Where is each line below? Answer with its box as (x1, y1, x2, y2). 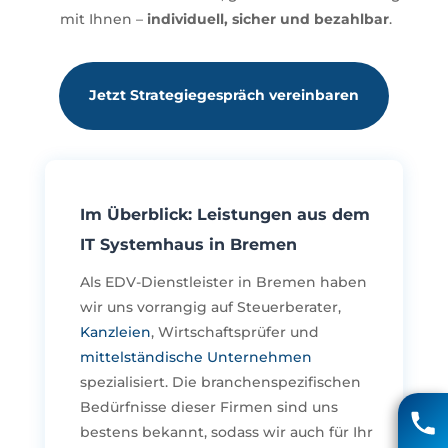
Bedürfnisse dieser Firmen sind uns (79, 398, 338, 417)
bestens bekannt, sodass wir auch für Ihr (79, 423, 373, 442)
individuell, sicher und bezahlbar (146, 9, 389, 28)
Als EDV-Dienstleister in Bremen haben (79, 273, 367, 292)
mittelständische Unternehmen (79, 348, 312, 367)
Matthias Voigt (234, 375, 330, 394)
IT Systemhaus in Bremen (79, 235, 297, 255)
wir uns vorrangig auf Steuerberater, (79, 298, 341, 317)
